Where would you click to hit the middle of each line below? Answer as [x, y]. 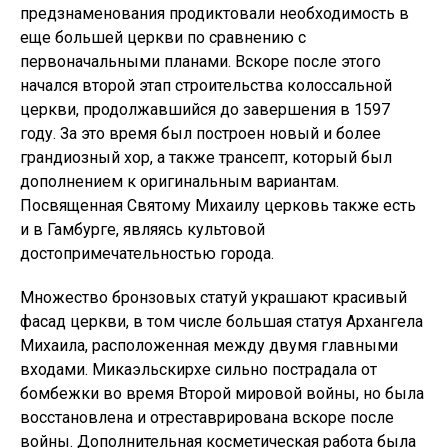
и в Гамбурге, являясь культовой [142, 229]
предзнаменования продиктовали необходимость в [214, 13]
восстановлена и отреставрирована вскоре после [207, 417]
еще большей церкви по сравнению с [163, 37]
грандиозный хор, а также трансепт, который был [206, 157]
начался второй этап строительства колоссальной [206, 85]
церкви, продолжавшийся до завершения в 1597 [205, 109]
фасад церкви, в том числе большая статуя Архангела [221, 321]
